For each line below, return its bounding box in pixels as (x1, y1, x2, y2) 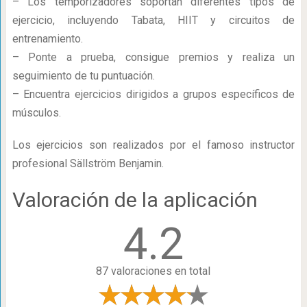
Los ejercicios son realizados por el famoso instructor (12, 138, 295, 151)
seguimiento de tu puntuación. (12, 69, 155, 82)
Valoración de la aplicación (12, 188, 258, 212)
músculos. (12, 106, 61, 119)
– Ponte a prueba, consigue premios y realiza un (12, 51, 295, 64)
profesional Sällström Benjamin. (12, 157, 164, 170)
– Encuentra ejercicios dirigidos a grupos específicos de (12, 88, 295, 101)
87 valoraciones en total (96, 265, 211, 278)
